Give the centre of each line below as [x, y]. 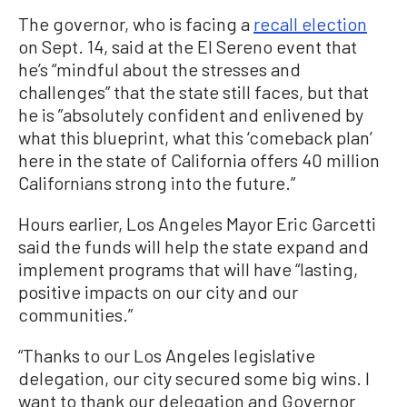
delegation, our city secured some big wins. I [194, 377]
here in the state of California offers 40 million [199, 159]
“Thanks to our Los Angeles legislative [167, 355]
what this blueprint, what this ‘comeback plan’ [195, 137]
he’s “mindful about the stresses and [159, 69]
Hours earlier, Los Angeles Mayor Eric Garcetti [197, 223]
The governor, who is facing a [136, 23]
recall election [310, 23]
